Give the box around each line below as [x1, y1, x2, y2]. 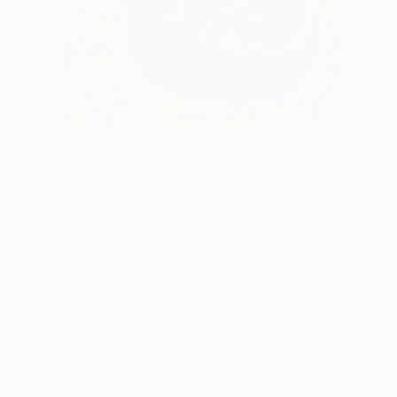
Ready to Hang [14, 294, 116, 312]
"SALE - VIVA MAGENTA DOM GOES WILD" [14, 181, 380, 202]
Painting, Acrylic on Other [14, 252, 191, 269]
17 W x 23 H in [14, 273, 113, 291]
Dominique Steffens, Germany [14, 230, 220, 248]
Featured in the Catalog [50, 361, 189, 376]
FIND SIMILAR [294, 139, 383, 154]
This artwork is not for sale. [106, 315, 291, 333]
